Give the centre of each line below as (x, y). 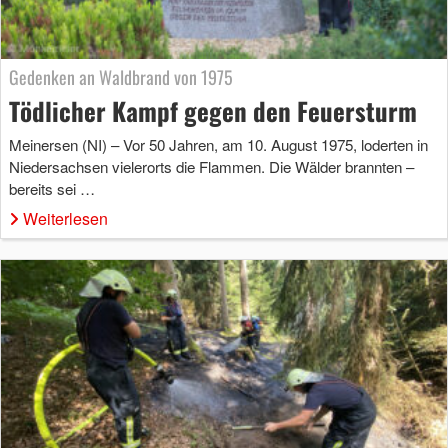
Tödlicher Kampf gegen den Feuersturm (213, 110)
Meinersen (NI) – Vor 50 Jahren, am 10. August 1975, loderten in (218, 144)
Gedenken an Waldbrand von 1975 (121, 76)
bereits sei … (52, 188)
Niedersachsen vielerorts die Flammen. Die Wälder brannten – (211, 166)
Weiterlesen (65, 218)
